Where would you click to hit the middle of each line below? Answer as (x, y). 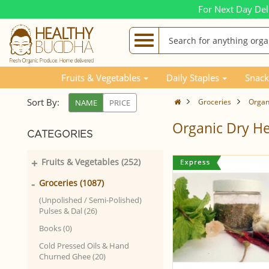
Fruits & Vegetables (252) (91, 162)
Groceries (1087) (71, 183)
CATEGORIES (60, 134)
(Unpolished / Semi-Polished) (90, 200)
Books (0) (56, 228)
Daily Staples (193, 77)
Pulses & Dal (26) (68, 211)
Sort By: (43, 102)
